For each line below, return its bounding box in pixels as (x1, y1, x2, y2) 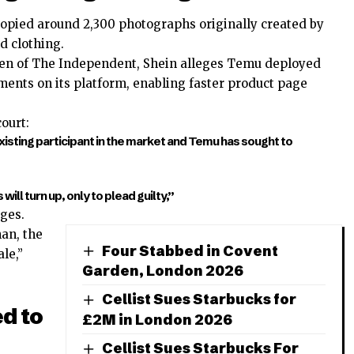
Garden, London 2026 (82, 262, 243, 281)
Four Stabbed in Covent (101, 241, 278, 260)
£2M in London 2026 (82, 311, 232, 330)
